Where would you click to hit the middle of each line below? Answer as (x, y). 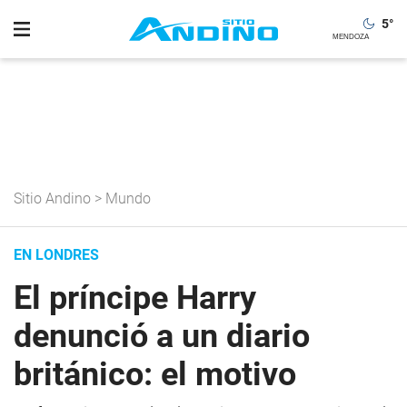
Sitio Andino (52, 199)
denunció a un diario (162, 336)
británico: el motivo (155, 374)
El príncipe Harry (135, 298)
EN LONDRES (56, 255)
